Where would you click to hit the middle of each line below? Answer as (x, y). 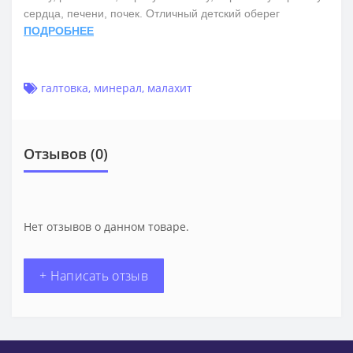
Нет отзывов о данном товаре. (106, 226)
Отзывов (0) (66, 153)
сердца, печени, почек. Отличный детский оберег (152, 13)
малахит (170, 87)
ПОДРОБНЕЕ (59, 30)
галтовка (65, 87)
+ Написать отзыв (94, 275)
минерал (118, 87)
